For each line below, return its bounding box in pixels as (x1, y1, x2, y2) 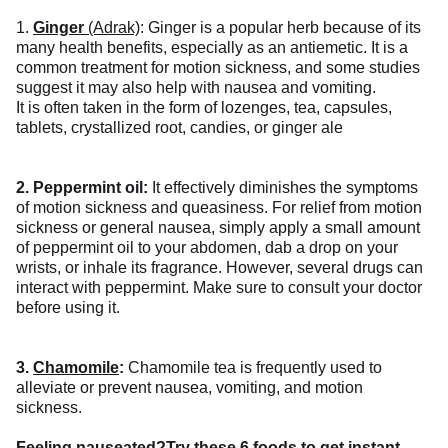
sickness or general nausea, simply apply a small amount (16, 218, 420, 236)
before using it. (16, 298, 120, 316)
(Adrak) (84, 18, 140, 36)
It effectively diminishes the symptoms (152, 178, 418, 196)
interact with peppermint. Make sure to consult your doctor (16, 278, 422, 296)
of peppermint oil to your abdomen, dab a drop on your (16, 238, 398, 256)
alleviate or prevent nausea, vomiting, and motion (16, 378, 363, 396)
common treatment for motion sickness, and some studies (16, 58, 420, 76)
